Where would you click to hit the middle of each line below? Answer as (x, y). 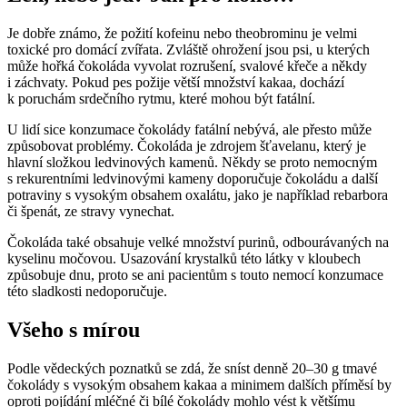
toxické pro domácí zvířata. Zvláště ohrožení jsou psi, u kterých (189, 49)
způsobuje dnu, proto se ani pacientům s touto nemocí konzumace (195, 274)
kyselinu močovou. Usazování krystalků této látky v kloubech (184, 258)
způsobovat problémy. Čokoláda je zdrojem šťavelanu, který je (187, 145)
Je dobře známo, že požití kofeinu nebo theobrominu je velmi (182, 33)
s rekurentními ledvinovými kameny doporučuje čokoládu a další (193, 178)
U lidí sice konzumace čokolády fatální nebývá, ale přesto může (189, 129)
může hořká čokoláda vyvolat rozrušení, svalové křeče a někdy (187, 65)
